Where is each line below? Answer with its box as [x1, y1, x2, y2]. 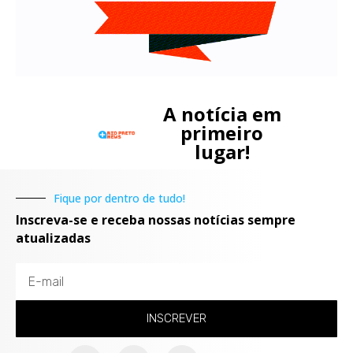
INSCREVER [147, 311, 206, 326]
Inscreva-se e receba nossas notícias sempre [16, 211, 295, 229]
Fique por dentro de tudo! [54, 191, 185, 206]
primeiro [180, 120, 264, 147]
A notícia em [162, 101, 281, 128]
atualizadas [16, 229, 91, 247]
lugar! [194, 139, 250, 165]
